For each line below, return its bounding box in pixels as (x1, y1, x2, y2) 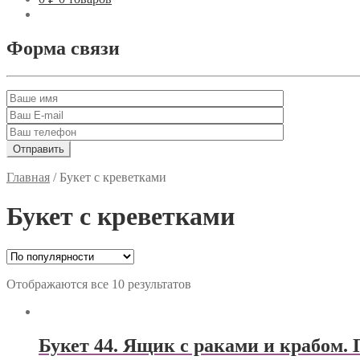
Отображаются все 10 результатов (6, 276, 191, 291)
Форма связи (6, 37, 120, 59)
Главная (6, 170, 50, 184)
